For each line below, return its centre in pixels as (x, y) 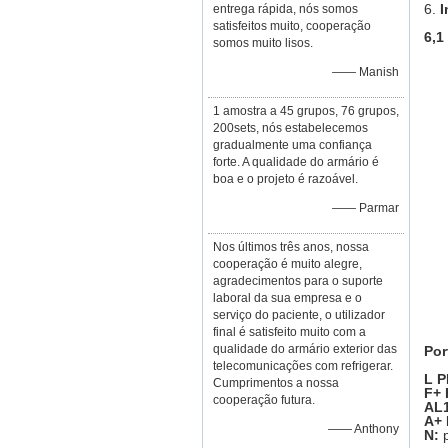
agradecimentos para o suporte (298, 281)
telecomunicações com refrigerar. (303, 366)
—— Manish (365, 72)
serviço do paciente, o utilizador (299, 315)
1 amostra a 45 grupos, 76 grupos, (306, 111)
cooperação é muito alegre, (287, 264)
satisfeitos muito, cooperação (292, 26)
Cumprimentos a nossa (276, 383)
